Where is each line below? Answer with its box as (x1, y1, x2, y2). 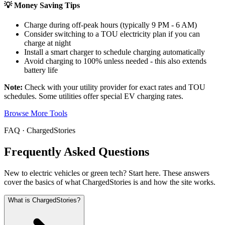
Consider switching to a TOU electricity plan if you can (24, 29, 200, 38)
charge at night (24, 38, 71, 47)
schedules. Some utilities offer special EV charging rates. (4, 91, 183, 100)
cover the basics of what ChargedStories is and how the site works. (4, 177, 215, 186)
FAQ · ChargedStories (4, 126, 75, 135)
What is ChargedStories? (8, 196, 80, 204)
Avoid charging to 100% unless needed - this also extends (24, 56, 206, 65)
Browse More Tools (4, 108, 67, 118)
